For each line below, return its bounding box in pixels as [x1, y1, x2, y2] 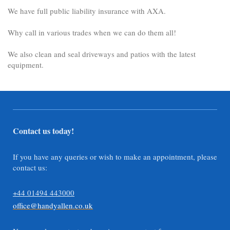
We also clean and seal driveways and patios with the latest [8, 49, 196, 59]
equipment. [8, 60, 44, 70]
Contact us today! [13, 125, 74, 137]
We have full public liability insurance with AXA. [8, 6, 166, 16]
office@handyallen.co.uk [13, 200, 93, 210]
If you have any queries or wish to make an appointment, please [13, 151, 217, 162]
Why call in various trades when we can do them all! [8, 27, 176, 37]
